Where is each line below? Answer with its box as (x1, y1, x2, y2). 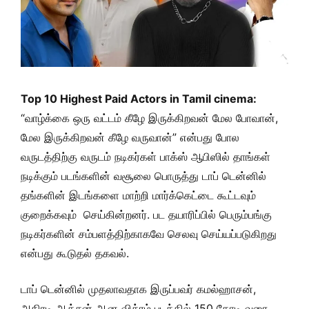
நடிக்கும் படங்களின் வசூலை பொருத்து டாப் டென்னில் (21, 169, 266, 183)
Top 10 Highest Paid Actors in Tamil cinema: (21, 92, 257, 106)
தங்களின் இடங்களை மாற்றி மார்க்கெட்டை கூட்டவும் (21, 188, 256, 202)
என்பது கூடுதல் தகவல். (21, 246, 129, 260)
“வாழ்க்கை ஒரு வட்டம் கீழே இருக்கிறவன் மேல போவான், (21, 111, 278, 125)
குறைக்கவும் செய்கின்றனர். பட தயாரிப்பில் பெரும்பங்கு (21, 208, 272, 221)
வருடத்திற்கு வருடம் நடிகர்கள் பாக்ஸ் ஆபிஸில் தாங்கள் (21, 150, 270, 163)
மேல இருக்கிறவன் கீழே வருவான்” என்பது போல (21, 130, 239, 144)
